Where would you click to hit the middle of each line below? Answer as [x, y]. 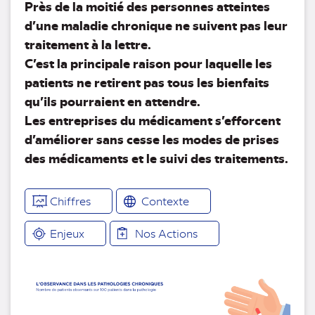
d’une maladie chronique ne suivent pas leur [156, 25]
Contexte [165, 200]
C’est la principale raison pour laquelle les [148, 63]
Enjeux [67, 233]
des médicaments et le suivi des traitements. [156, 157]
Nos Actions [166, 233]
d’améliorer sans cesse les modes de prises [152, 139]
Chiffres [70, 200]
